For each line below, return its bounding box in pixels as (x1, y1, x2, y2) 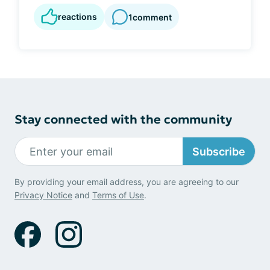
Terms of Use (92, 190, 144, 200)
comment (133, 11, 172, 22)
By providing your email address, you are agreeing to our (14, 177, 239, 187)
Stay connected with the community (14, 111, 232, 127)
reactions (58, 11, 97, 22)
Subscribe (192, 145, 245, 158)
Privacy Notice (14, 190, 72, 200)
